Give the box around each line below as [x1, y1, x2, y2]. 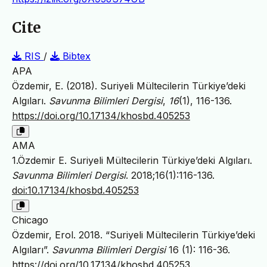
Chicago [12, 214, 48, 226]
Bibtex [60, 50, 91, 63]
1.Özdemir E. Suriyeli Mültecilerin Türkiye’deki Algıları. [12, 154, 252, 167]
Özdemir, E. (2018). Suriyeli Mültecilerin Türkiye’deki [12, 80, 246, 92]
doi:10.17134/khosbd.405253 [12, 184, 139, 197]
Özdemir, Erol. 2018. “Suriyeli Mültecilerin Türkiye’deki [12, 229, 255, 241]
